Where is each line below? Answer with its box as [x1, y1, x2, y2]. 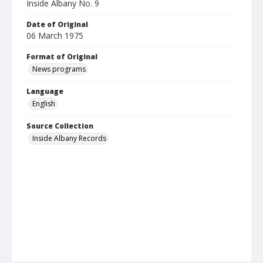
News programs [32, 64, 86, 75]
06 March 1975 [26, 30, 83, 42]
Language [26, 86, 63, 97]
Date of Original [26, 19, 88, 30]
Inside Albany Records [32, 133, 106, 144]
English [32, 99, 55, 109]
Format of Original [26, 52, 97, 62]
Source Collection [26, 121, 93, 131]
